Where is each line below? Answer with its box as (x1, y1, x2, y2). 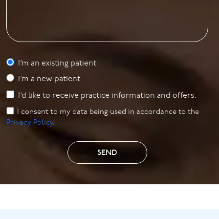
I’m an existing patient (18, 60, 96, 68)
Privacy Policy (6, 119, 53, 127)
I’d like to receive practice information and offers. (18, 92, 197, 100)
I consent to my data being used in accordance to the (17, 109, 199, 116)
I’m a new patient (18, 75, 80, 84)
